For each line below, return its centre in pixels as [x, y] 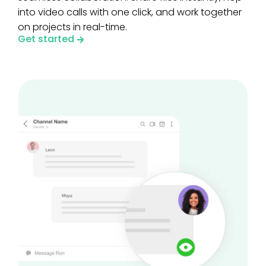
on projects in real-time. [72, 27]
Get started [46, 39]
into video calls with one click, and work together [130, 12]
